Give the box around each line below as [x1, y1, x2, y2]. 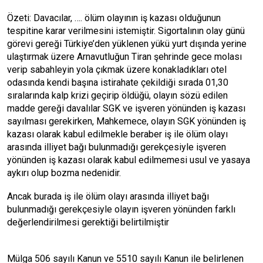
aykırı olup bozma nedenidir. [7, 167, 121, 178]
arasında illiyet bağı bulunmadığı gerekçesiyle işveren [7, 141, 226, 153]
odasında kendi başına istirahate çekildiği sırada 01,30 [7, 77, 228, 88]
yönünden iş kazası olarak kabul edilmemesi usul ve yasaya [7, 154, 250, 166]
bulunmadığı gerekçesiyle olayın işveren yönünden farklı [7, 204, 235, 215]
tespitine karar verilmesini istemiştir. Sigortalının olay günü [7, 25, 245, 36]
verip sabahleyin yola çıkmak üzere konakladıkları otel [7, 64, 227, 75]
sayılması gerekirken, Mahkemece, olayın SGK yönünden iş [7, 116, 246, 127]
